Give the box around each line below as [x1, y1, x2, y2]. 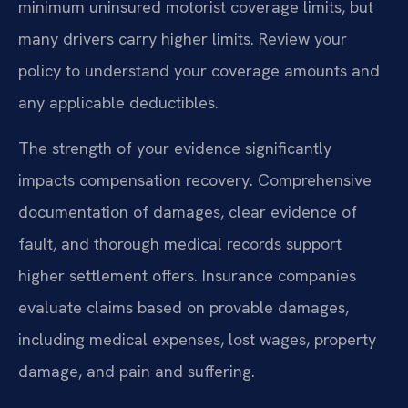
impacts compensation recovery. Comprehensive [18, 168, 372, 190]
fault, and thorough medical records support [18, 232, 342, 254]
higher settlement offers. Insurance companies [18, 264, 356, 286]
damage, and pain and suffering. [18, 360, 255, 382]
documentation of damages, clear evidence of [18, 200, 357, 222]
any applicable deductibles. [18, 92, 219, 114]
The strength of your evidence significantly [18, 137, 331, 158]
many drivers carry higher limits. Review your [18, 28, 347, 50]
